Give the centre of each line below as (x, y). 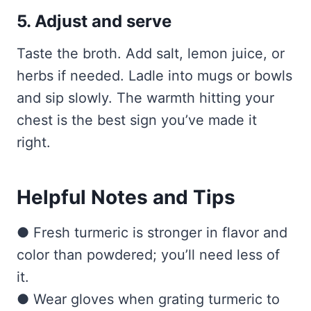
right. (34, 143)
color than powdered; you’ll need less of (148, 255)
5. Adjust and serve (94, 22)
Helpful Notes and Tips (126, 197)
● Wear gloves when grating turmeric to (148, 300)
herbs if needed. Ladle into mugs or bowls (154, 76)
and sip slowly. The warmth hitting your (145, 98)
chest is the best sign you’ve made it (137, 120)
